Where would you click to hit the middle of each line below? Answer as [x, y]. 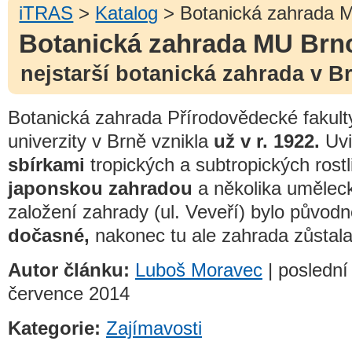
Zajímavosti [154, 328]
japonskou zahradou [100, 188]
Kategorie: [54, 328]
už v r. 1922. [267, 141]
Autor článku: [71, 269]
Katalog [127, 13]
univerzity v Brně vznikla [111, 141]
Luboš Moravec [199, 269]
